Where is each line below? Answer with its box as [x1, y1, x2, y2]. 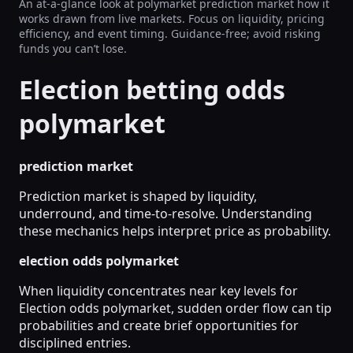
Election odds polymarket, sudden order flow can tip [19, 299, 332, 317]
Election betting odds [19, 72, 285, 107]
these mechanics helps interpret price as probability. [19, 221, 331, 240]
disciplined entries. [19, 333, 131, 351]
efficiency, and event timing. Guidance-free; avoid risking [19, 26, 321, 41]
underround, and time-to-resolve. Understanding [19, 204, 312, 222]
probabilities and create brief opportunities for [19, 316, 299, 334]
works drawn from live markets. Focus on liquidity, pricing [19, 11, 325, 26]
